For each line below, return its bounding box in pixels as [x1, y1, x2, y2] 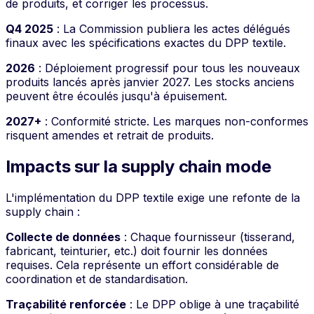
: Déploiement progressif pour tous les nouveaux [35, 60, 300, 75]
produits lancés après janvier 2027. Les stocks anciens [6, 74, 294, 89]
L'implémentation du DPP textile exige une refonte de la [6, 190, 300, 205]
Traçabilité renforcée [6, 296, 126, 311]
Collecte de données [6, 229, 121, 244]
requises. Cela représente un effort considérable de [6, 257, 279, 272]
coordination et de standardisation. [6, 271, 188, 286]
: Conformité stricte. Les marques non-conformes [41, 114, 308, 128]
